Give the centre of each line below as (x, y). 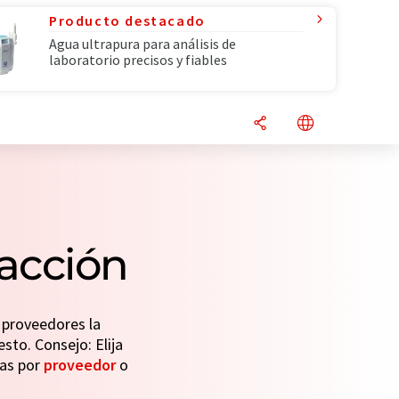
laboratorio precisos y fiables (138, 60)
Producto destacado (127, 20)
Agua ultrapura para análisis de (142, 44)
